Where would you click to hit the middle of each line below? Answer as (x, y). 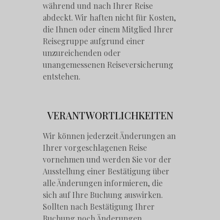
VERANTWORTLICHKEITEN (110, 115)
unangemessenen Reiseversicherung (108, 64)
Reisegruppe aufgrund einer (94, 41)
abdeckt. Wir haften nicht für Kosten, (110, 17)
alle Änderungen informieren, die (103, 183)
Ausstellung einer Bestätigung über (106, 171)
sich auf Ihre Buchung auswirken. (103, 194)
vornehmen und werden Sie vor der (107, 159)
